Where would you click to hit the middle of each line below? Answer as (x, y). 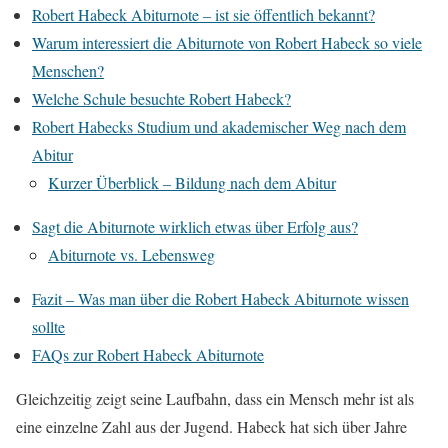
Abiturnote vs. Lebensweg (131, 254)
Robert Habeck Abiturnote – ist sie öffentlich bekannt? (203, 14)
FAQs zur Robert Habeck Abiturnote (148, 354)
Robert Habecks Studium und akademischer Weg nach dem (219, 126)
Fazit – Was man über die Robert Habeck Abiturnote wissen (220, 298)
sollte (48, 326)
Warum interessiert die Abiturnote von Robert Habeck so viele (227, 42)
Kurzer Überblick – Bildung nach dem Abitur (192, 182)
